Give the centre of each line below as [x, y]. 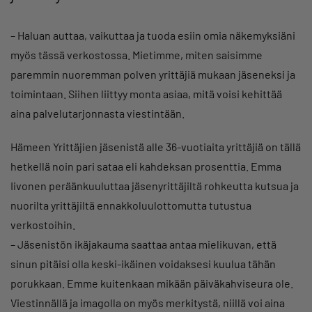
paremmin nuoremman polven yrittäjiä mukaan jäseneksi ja [153, 74]
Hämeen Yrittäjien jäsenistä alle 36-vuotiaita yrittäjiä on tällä [156, 146]
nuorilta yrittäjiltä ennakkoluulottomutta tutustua [131, 205]
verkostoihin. [43, 224]
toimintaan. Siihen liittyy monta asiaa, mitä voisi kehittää [146, 93]
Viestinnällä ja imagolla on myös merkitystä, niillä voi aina [148, 302]
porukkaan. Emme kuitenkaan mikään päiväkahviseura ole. [152, 283]
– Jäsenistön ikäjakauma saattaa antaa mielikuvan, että [143, 244]
